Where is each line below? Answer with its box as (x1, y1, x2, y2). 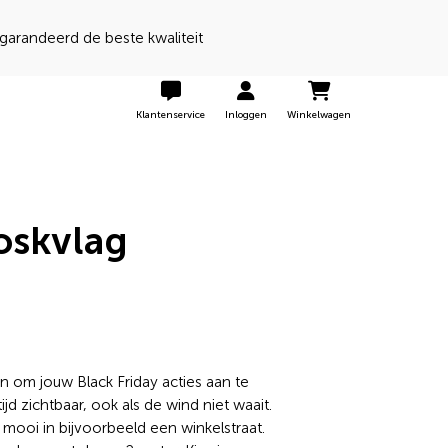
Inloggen (225, 109, 267, 121)
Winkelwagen (287, 109, 351, 121)
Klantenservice (136, 109, 205, 121)
